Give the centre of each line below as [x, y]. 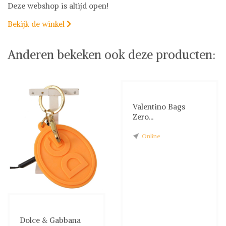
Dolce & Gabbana [50, 220]
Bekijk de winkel [37, 24]
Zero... [143, 117]
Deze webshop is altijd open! [58, 6]
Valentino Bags [159, 106]
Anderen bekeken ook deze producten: [111, 54]
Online [151, 136]
